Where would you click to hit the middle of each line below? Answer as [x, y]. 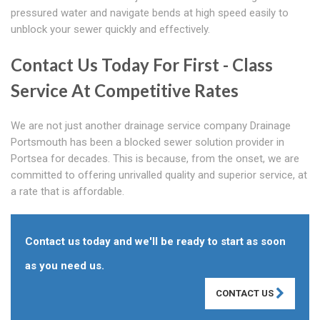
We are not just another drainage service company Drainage [151, 126]
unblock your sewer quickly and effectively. [110, 30]
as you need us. [65, 266]
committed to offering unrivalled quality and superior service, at [159, 175]
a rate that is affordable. [67, 192]
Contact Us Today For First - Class [142, 65]
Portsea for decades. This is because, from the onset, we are [155, 159]
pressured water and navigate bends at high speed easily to [150, 13]
